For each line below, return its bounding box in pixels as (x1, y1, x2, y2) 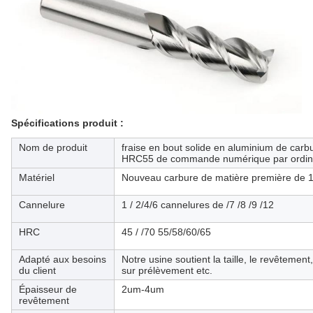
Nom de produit (19, 142, 87, 154)
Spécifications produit (11, 117, 117, 129)
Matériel (19, 172, 54, 184)
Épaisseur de (19, 284, 77, 296)
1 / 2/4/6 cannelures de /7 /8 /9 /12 (122, 199, 274, 211)
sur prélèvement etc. (122, 265, 212, 277)
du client (19, 265, 56, 277)
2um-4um (122, 284, 164, 296)
